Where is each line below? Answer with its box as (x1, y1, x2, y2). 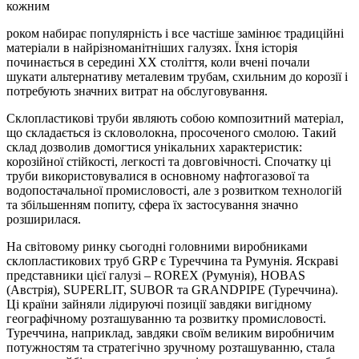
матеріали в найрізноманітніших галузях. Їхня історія (6, 40, 297, 54)
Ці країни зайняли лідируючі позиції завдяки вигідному (6, 296, 312, 311)
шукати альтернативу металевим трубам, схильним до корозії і (6, 69, 348, 83)
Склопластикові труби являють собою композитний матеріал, (6, 111, 344, 125)
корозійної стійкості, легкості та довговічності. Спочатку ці (6, 154, 331, 168)
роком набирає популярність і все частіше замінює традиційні (6, 26, 344, 40)
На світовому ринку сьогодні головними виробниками (6, 239, 308, 253)
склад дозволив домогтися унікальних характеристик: (6, 139, 302, 154)
